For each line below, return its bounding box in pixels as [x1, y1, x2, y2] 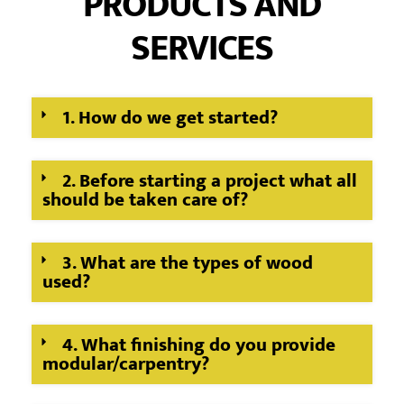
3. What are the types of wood [62, 246, 314, 279]
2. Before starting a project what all [62, 164, 358, 197]
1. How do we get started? [62, 101, 279, 133]
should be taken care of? [41, 183, 248, 216]
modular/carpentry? [41, 347, 209, 380]
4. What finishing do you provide [62, 328, 336, 361]
